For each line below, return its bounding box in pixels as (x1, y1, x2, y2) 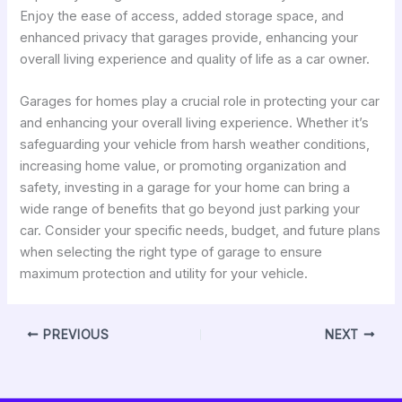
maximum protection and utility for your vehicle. (20, 266, 309, 283)
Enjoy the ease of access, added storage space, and (20, 7, 345, 24)
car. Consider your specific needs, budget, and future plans (20, 223, 381, 240)
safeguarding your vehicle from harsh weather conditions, (20, 136, 371, 153)
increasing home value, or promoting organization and (20, 158, 347, 175)
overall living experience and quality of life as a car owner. (20, 50, 371, 67)
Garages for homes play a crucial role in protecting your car (20, 93, 380, 110)
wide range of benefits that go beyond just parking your (20, 201, 361, 218)
